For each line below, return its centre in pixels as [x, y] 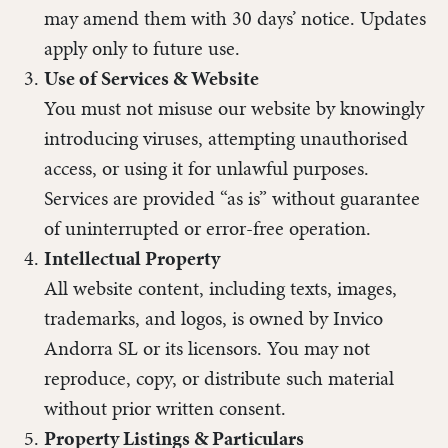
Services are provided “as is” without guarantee [232, 199]
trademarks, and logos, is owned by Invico [213, 319]
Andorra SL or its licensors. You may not [207, 349]
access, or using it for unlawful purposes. [206, 169]
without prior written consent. [165, 409]
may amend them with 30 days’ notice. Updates [235, 19]
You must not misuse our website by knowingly [234, 109]
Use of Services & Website [151, 79]
